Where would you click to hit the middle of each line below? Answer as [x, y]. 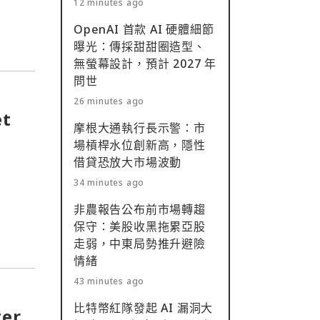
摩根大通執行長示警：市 [140, 128]
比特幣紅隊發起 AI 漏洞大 [144, 308]
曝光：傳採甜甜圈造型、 [140, 46]
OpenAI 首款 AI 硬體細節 [144, 29]
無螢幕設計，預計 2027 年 [145, 64]
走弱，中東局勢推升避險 [140, 244]
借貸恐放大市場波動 [128, 162]
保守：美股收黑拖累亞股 [140, 226]
